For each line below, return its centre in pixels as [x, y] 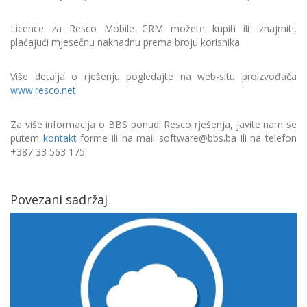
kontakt [60, 138]
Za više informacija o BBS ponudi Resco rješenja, [123, 124]
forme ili [97, 138]
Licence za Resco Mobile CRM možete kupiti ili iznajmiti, [153, 28]
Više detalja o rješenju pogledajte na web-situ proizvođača [153, 76]
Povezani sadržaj [59, 199]
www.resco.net [43, 90]
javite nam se [267, 124]
